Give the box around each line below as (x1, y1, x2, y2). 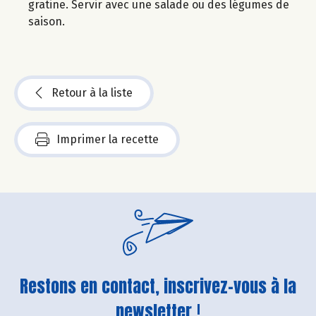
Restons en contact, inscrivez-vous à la (20, 274, 296, 300)
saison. (28, 15, 65, 29)
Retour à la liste (51, 86, 133, 100)
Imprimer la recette (56, 133, 159, 147)
